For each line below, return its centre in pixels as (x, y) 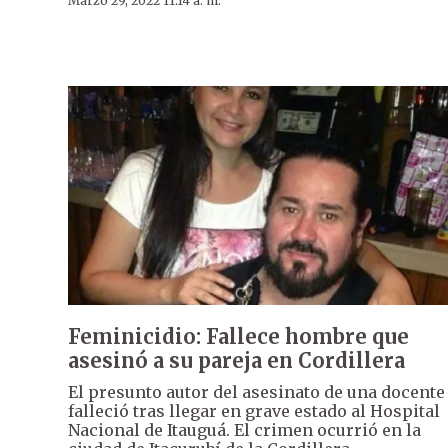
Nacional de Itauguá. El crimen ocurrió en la (244, 429)
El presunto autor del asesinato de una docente (256, 391)
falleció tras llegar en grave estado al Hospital (254, 410)
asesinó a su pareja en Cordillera (236, 360)
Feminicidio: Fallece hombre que (238, 336)
